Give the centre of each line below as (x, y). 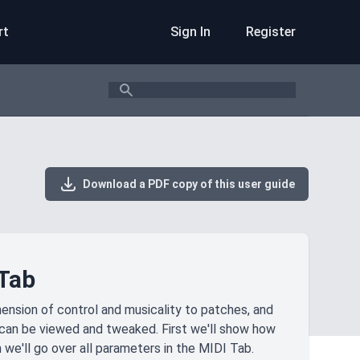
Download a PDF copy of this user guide (186, 184)
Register (271, 32)
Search (127, 90)
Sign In (192, 32)
